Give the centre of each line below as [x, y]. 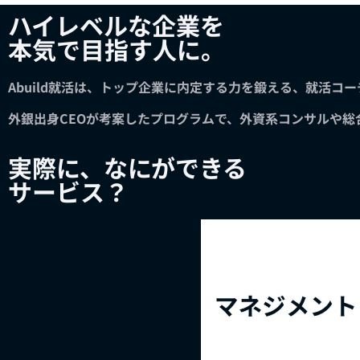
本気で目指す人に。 [117, 49]
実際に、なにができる [127, 168]
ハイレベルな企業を [116, 25]
